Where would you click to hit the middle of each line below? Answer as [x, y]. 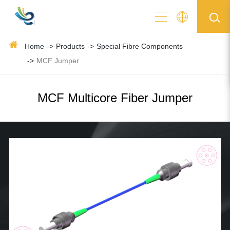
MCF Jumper [57, 61]
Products [70, 46]
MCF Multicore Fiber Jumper [115, 98]
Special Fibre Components [139, 46]
